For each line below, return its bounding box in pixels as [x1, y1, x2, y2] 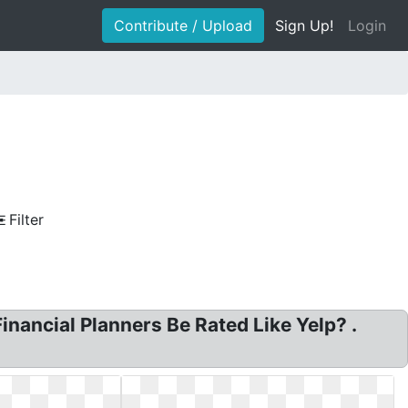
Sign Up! [275, 16, 333, 35]
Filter [9, 210, 44, 229]
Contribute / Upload [114, 16, 252, 35]
